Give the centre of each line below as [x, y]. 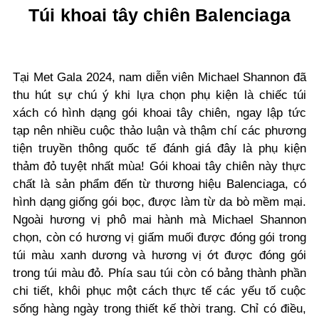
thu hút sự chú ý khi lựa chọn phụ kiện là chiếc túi [159, 95]
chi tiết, [33, 291]
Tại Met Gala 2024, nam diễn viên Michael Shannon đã [159, 77]
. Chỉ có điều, [269, 309]
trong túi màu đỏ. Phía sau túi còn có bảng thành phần [159, 273]
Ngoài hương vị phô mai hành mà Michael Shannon [159, 220]
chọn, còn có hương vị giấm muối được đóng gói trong [159, 237]
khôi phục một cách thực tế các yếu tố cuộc [180, 291]
